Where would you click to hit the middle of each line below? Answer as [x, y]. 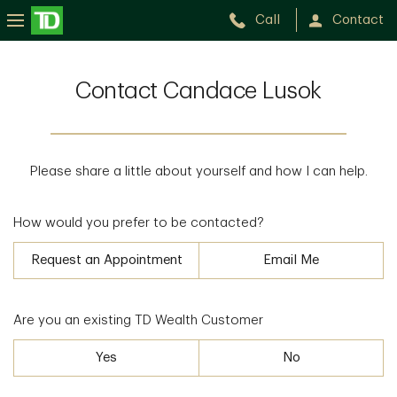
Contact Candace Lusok [198, 91]
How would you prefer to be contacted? [139, 223]
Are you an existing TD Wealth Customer [138, 320]
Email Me [291, 260]
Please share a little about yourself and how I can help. [198, 171]
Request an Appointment [106, 260]
